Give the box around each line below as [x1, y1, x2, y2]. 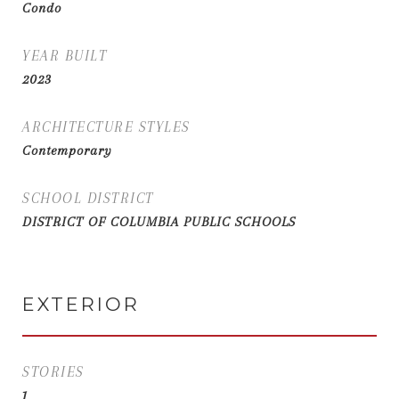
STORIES [22, 363, 85, 380]
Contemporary [22, 142, 112, 159]
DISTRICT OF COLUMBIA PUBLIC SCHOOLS [22, 214, 296, 230]
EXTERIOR [22, 293, 140, 315]
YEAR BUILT [22, 47, 107, 64]
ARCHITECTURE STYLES [22, 118, 191, 135]
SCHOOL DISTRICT [22, 190, 154, 207]
